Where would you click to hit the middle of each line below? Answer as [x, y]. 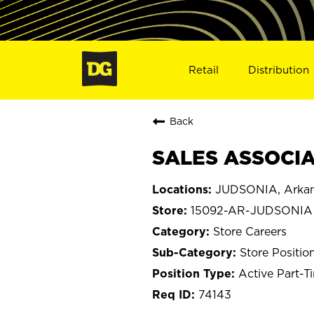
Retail [203, 69]
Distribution [279, 69]
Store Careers [250, 231]
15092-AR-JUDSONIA [252, 210]
